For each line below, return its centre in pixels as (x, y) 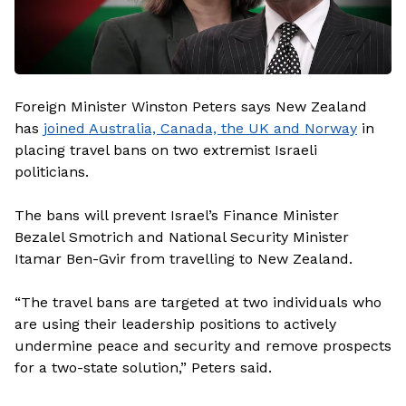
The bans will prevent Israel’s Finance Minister (177, 215)
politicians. (52, 172)
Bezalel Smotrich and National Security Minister (182, 237)
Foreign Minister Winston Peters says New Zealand (191, 106)
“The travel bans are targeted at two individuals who (198, 302)
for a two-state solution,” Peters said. (143, 367)
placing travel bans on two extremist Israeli (166, 150)
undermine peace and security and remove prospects (203, 346)
